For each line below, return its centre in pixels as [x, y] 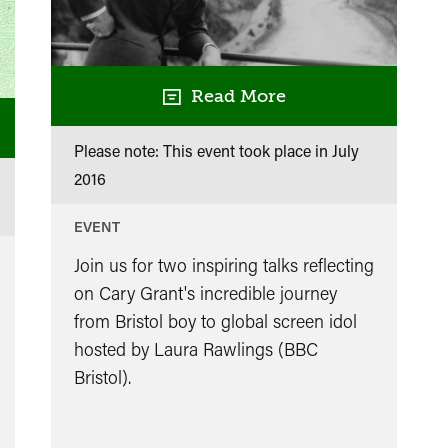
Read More [233, 95]
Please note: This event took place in [202, 150]
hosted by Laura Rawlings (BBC [195, 348]
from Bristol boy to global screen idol [215, 320]
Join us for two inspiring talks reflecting [223, 264]
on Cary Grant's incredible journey [205, 292]
